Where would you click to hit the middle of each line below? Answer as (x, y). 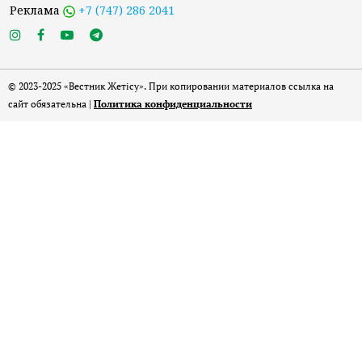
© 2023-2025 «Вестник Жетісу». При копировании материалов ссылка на (171, 86)
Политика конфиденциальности (173, 103)
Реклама (36, 10)
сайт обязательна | (51, 103)
